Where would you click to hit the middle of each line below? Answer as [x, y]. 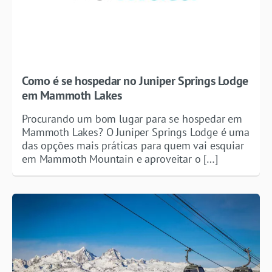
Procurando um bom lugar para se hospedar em [132, 119]
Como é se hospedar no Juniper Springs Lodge [135, 81]
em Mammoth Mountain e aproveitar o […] [120, 159]
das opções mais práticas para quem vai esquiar [133, 146]
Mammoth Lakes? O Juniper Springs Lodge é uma [136, 132]
